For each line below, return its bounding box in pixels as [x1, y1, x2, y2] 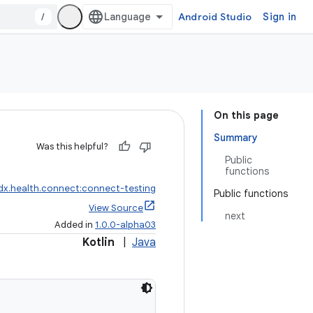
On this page [214, 109, 279, 122]
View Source [89, 202, 143, 214]
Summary [214, 131, 258, 144]
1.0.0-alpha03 [95, 219, 156, 231]
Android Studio [177, 10, 252, 23]
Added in [54, 219, 95, 231]
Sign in [263, 10, 296, 23]
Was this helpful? [36, 140, 108, 152]
